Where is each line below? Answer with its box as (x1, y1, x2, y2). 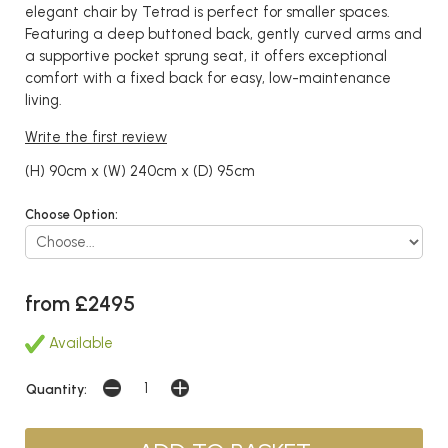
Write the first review (25, 128, 167, 146)
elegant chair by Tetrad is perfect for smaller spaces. (25, 3, 390, 21)
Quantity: (26, 380, 87, 397)
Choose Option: (25, 207, 118, 222)
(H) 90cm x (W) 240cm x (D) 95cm (25, 162, 255, 180)
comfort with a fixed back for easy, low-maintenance (25, 69, 391, 87)
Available (45, 333, 113, 352)
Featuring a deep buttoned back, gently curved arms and (25, 25, 422, 43)
